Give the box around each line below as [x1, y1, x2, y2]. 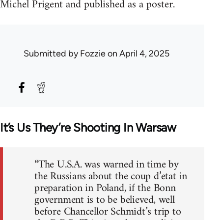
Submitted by [24, 48, 80, 59]
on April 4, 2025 [106, 48, 169, 59]
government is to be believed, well [34, 190, 175, 210]
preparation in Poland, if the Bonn [34, 178, 176, 198]
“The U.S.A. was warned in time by [34, 155, 179, 174]
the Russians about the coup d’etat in [34, 166, 188, 186]
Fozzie [80, 48, 106, 59]
